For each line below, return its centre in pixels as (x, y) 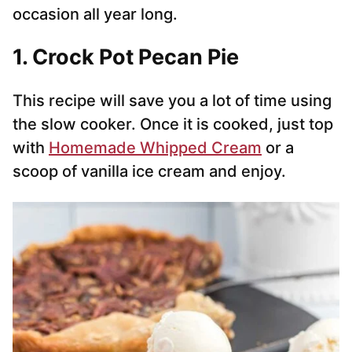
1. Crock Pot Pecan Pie (126, 57)
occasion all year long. (95, 15)
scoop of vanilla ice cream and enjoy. (149, 172)
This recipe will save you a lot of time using (172, 101)
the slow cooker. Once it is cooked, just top (173, 125)
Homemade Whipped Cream (155, 148)
